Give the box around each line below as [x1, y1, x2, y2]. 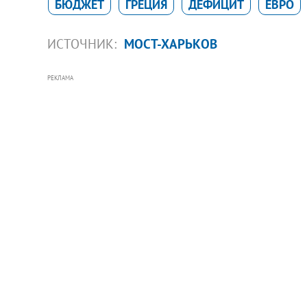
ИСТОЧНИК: [47, 35, 120, 52]
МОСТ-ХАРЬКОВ [123, 35, 217, 52]
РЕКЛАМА [47, 73, 73, 82]
